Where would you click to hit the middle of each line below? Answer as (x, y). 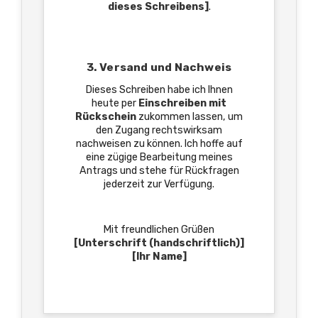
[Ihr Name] (159, 257)
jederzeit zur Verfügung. (159, 184)
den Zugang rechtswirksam (159, 130)
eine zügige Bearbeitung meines (159, 157)
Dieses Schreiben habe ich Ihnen (159, 90)
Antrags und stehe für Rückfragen (159, 171)
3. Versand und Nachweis (159, 67)
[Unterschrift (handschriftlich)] (159, 243)
